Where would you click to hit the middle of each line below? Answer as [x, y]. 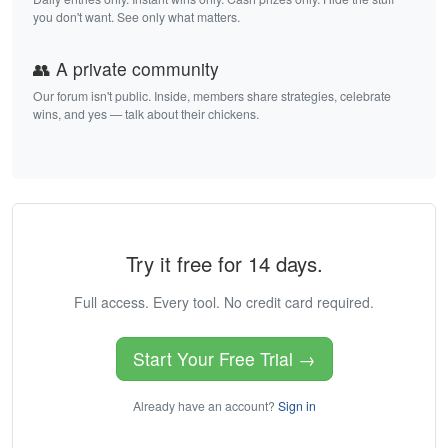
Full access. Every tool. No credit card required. [224, 302]
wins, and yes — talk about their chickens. [146, 114]
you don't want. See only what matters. [136, 17]
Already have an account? [205, 406]
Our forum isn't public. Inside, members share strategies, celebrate [212, 96]
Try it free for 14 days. [224, 264]
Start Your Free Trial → [224, 359]
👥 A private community [126, 69]
